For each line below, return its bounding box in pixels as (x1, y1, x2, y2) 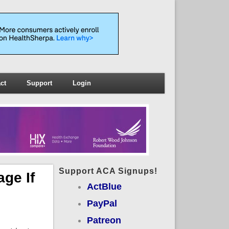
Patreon (86, 215, 121, 225)
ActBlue (86, 181, 122, 192)
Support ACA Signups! (58, 166, 157, 175)
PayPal (86, 198, 117, 209)
